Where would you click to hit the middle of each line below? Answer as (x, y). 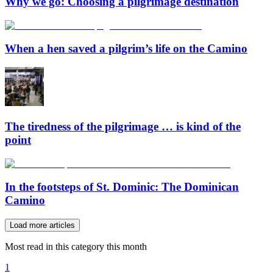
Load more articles (42, 225)
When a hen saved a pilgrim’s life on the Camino (126, 49)
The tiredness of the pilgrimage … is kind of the (123, 126)
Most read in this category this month (76, 246)
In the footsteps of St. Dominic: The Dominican (122, 187)
